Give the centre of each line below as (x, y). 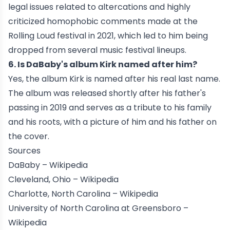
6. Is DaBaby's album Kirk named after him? (103, 65)
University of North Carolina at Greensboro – (98, 208)
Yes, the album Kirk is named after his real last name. (114, 79)
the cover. (29, 137)
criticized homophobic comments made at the (103, 22)
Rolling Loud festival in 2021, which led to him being (108, 36)
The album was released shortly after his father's (107, 93)
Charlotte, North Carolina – (63, 194)
